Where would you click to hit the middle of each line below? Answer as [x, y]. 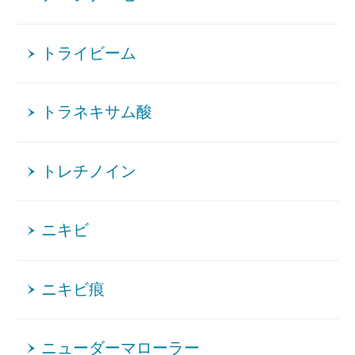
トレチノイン [89, 171]
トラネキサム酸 [97, 113]
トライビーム [89, 54]
